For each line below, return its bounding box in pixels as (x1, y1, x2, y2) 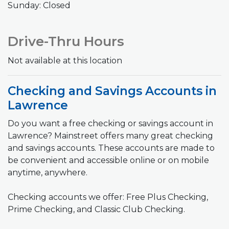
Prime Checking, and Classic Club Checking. (8, 204, 185, 214)
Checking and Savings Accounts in (8, 83, 217, 98)
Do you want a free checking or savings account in (8, 118, 213, 128)
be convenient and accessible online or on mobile (8, 155, 209, 165)
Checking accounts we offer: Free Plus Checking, (8, 192, 208, 202)
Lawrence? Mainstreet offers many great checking (8, 130, 213, 141)
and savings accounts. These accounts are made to (8, 143, 215, 153)
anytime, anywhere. (8, 167, 87, 177)
